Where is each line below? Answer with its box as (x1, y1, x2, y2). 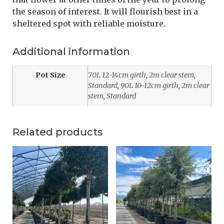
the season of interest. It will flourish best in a (12, 6, 198, 16)
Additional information (12, 45, 130, 57)
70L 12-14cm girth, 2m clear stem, (88, 70, 195, 79)
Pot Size (35, 70, 65, 79)
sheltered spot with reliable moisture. (12, 18, 165, 28)
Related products (12, 125, 103, 138)
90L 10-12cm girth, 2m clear (120, 80, 209, 90)
